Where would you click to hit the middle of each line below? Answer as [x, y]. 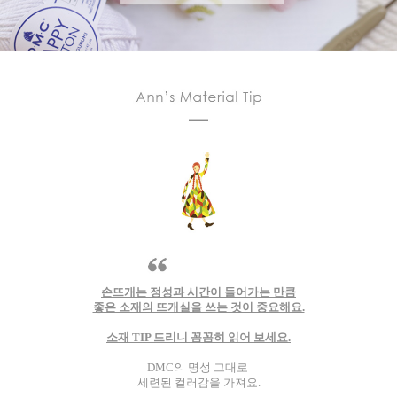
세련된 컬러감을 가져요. [198, 382]
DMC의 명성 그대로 [198, 367]
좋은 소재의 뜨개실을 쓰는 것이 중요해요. [198, 307]
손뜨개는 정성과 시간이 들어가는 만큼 [198, 292]
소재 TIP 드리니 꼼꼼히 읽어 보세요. [198, 337]
